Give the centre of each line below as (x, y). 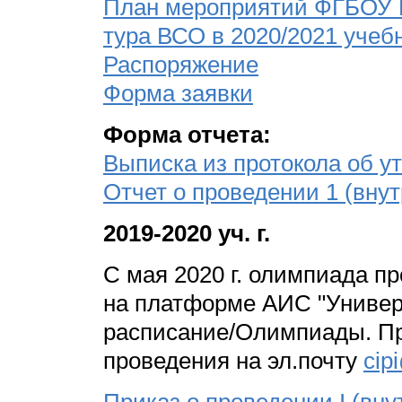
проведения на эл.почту (233, 361)
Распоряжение (181, 65)
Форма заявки (178, 94)
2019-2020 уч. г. (187, 234)
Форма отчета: (187, 135)
